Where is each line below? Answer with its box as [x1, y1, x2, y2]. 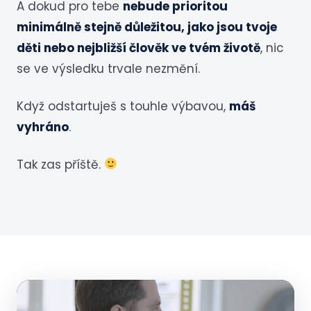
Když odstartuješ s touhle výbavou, [17, 97, 229, 115]
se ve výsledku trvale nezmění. [17, 60, 200, 78]
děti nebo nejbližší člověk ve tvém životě [17, 40, 260, 57]
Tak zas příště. [17, 155, 104, 173]
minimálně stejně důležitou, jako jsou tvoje [17, 19, 277, 36]
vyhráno [17, 118, 69, 135]
